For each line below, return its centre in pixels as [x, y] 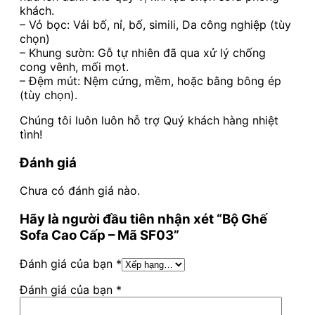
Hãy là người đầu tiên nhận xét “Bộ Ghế [143, 219]
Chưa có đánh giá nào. [80, 191]
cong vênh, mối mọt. [74, 66]
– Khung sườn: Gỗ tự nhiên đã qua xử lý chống [143, 52]
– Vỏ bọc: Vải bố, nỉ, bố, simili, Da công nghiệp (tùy [155, 24]
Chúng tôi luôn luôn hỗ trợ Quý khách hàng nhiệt [149, 120]
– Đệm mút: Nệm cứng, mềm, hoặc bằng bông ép [150, 81]
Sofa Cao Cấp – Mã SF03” [99, 236]
